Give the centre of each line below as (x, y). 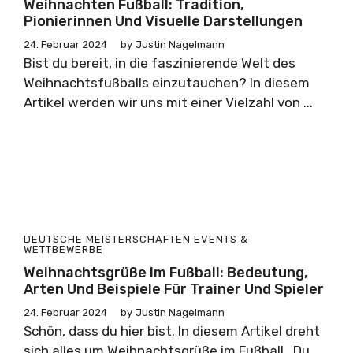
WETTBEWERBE (63, 249)
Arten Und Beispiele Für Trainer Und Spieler (174, 289)
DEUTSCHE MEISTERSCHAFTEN (107, 239)
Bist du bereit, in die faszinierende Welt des (160, 63)
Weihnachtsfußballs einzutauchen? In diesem (167, 83)
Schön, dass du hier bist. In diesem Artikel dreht (172, 331)
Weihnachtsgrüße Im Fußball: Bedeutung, (166, 273)
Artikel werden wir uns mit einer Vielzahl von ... (168, 102)
